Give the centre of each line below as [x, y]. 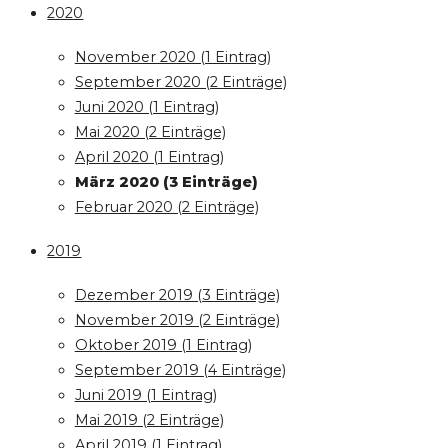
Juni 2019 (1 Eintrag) [145, 395]
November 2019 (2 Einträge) [177, 320]
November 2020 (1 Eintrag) [172, 56]
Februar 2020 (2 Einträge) [166, 206]
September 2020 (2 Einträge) [180, 81]
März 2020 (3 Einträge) [166, 181]
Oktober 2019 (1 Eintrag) [163, 345]
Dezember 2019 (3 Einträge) [177, 295]
